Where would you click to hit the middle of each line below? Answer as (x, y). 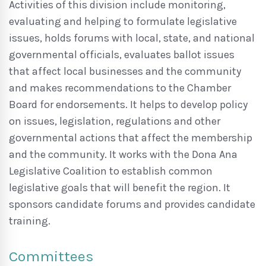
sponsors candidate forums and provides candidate (132, 204)
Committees (51, 256)
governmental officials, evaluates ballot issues (122, 55)
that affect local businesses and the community (125, 71)
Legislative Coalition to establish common (111, 171)
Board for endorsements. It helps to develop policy (128, 104)
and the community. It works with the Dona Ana (123, 154)
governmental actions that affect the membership (131, 138)
